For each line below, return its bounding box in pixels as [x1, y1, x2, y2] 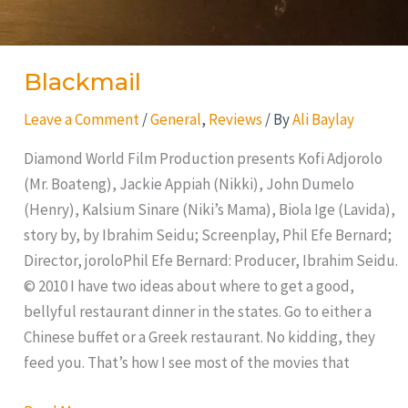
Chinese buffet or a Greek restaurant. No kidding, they [23, 327, 375, 348]
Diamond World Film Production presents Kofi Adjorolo [23, 148, 382, 169]
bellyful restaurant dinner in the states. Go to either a [23, 301, 372, 322]
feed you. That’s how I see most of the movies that [23, 352, 350, 373]
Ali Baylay [291, 109, 354, 130]
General [149, 109, 201, 130]
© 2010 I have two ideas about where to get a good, [23, 276, 354, 297]
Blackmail [23, 67, 141, 97]
